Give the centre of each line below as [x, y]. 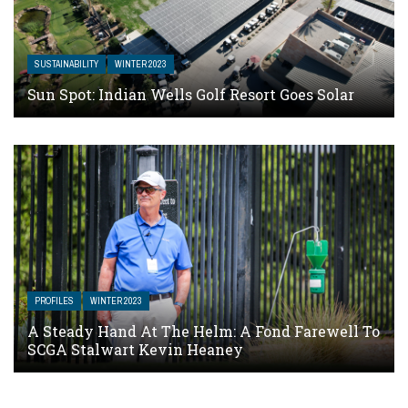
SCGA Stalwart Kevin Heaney [135, 349]
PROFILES [54, 301]
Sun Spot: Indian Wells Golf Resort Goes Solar [191, 94]
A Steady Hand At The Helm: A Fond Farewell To [204, 331]
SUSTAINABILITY [66, 64]
